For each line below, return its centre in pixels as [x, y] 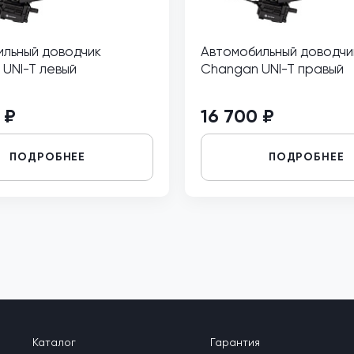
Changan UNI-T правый [272, 69]
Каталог [54, 342]
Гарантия [235, 342]
